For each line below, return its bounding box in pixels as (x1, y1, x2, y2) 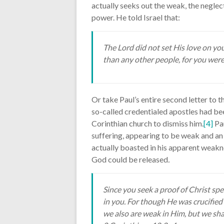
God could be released (91, 154, 168, 164)
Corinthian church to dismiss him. (91, 118, 203, 128)
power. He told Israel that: (91, 12, 180, 22)
